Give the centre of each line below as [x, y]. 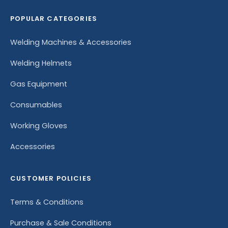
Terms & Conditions [47, 202]
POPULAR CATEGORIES [54, 18]
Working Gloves [39, 125]
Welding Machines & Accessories [71, 42]
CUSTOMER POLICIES [51, 178]
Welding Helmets [41, 63]
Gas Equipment [39, 84]
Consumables [36, 105]
